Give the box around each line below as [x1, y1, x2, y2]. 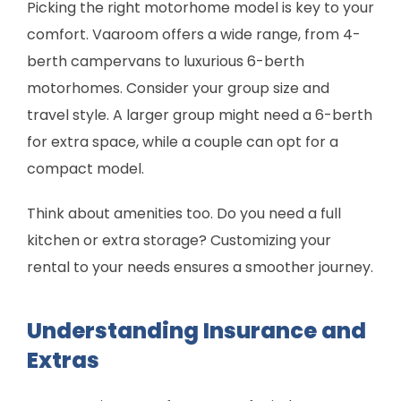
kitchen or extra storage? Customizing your [27, 229, 331, 251]
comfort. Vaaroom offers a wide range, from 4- [27, 23, 361, 45]
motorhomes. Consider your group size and [27, 77, 329, 98]
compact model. [27, 158, 144, 179]
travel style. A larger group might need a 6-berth [27, 104, 372, 125]
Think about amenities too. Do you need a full [27, 202, 341, 224]
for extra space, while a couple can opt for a [27, 131, 338, 152]
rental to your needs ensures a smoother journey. [27, 256, 373, 277]
